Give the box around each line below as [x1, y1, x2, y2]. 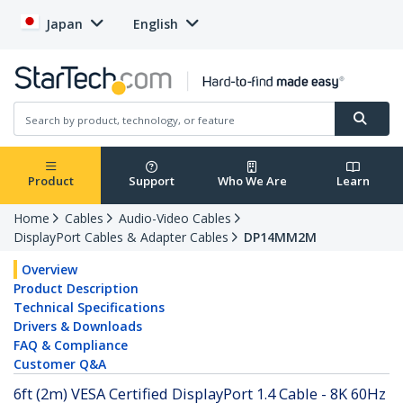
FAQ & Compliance [13, 336, 128, 354]
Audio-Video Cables [119, 210, 231, 228]
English [133, 15, 178, 32]
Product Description [13, 280, 139, 298]
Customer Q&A [13, 355, 106, 373]
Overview [22, 261, 77, 279]
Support [128, 173, 175, 190]
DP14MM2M [244, 228, 317, 246]
